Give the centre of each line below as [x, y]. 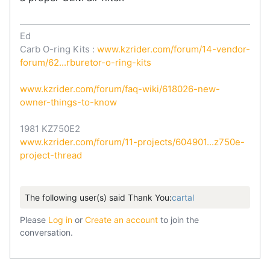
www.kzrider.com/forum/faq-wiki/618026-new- [120, 89]
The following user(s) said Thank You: [98, 197]
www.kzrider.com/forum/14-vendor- [174, 49]
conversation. [46, 232]
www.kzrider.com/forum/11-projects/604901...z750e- [132, 142]
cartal [183, 197]
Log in [60, 219]
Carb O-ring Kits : [58, 49]
